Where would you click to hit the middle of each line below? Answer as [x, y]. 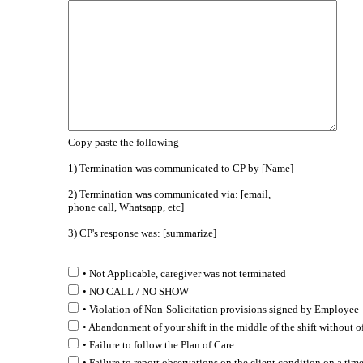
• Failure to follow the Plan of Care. [159, 345]
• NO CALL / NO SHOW [135, 291]
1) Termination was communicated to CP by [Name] [180, 168]
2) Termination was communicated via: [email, [169, 194]
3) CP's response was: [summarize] [142, 233]
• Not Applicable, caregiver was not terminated [184, 273]
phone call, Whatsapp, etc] [126, 207]
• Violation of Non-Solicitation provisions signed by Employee [220, 309]
